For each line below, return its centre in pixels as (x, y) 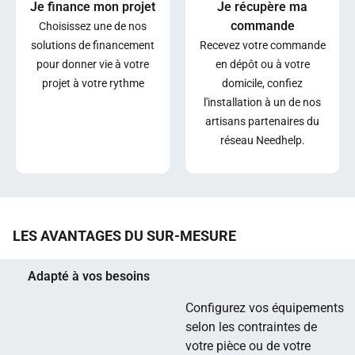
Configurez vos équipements (265, 308)
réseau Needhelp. (262, 140)
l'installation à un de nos (262, 102)
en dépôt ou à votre (262, 64)
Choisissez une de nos (93, 26)
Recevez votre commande (262, 45)
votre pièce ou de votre (248, 346)
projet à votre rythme (93, 83)
